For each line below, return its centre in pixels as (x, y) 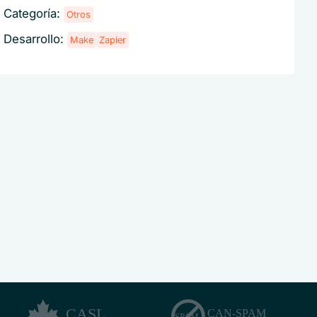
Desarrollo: (36, 39)
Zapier (113, 40)
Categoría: (34, 14)
